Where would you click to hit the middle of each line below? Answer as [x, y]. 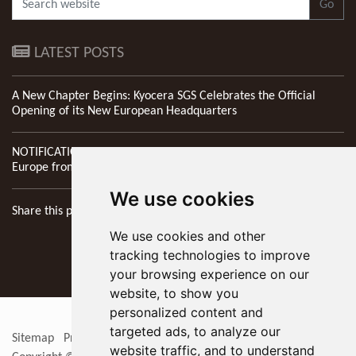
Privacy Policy [99, 338]
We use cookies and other [187, 236]
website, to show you [174, 293]
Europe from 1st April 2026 [82, 167]
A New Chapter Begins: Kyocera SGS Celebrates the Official [164, 96]
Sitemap [33, 338]
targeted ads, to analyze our [195, 331]
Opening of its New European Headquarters [124, 111]
